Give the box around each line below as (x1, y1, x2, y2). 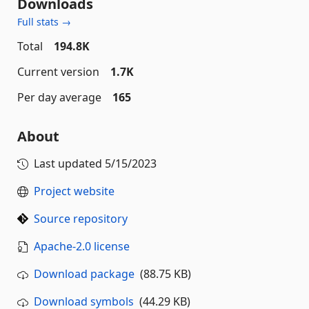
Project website (34, 183, 114, 199)
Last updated (34, 156, 105, 172)
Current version (17, 64, 99, 80)
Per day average (17, 90, 101, 106)
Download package (34, 266, 134, 282)
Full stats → (17, 15, 71, 29)
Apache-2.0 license (34, 239, 130, 255)
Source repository (34, 211, 128, 227)
